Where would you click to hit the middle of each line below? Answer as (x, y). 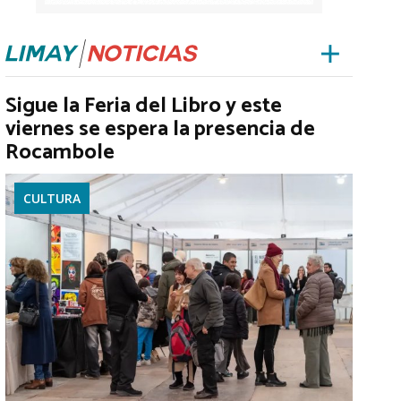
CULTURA (51, 198)
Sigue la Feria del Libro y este (143, 106)
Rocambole (60, 153)
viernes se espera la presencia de (160, 129)
